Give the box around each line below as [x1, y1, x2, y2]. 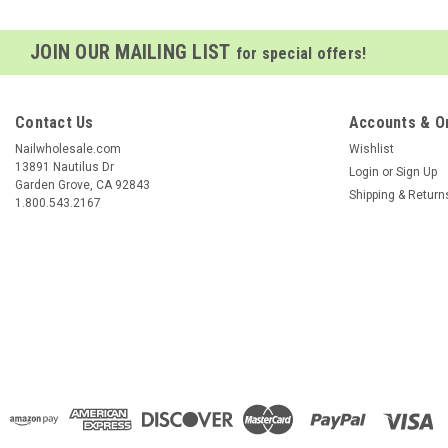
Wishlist [348, 142, 394, 157]
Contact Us [15, 113, 94, 133]
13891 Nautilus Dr [15, 160, 114, 175]
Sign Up [395, 165, 437, 180]
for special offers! [235, 44, 367, 64]
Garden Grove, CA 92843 [15, 178, 150, 193]
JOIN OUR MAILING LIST [30, 40, 236, 65]
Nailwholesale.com [15, 142, 121, 157]
